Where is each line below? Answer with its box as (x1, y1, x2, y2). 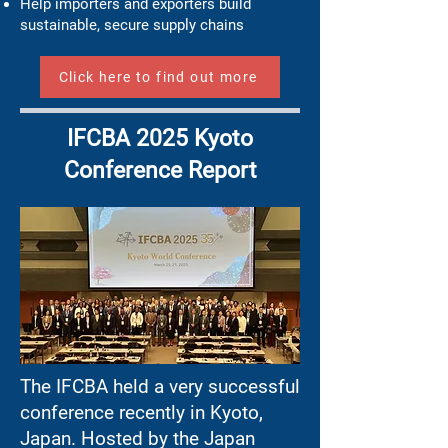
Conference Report (63, 157, 257, 184)
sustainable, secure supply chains (20, 16, 244, 34)
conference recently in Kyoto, (20, 401, 263, 424)
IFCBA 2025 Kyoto (67, 125, 253, 152)
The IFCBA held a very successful (20, 375, 300, 398)
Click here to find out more (58, 69, 258, 85)
